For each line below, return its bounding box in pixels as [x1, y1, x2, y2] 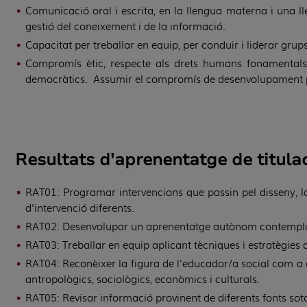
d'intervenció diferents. [25, 199, 134, 215]
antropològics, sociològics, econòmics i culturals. [25, 271, 260, 286]
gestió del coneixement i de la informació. [25, 18, 225, 34]
